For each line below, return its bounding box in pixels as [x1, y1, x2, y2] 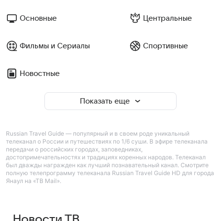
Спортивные [143, 42, 188, 50]
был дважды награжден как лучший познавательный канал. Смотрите [6, 161, 209, 169]
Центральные [143, 14, 192, 22]
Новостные [20, 70, 60, 77]
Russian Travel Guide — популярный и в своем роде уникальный [6, 130, 189, 137]
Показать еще [79, 97, 130, 105]
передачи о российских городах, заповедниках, [6, 146, 143, 153]
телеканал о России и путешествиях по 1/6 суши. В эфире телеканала [6, 138, 208, 145]
